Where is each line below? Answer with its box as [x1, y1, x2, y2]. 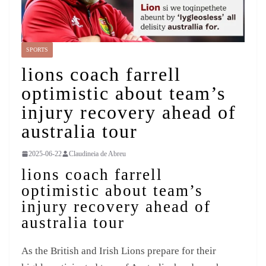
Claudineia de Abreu [69, 150, 126, 159]
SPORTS [26, 46, 48, 53]
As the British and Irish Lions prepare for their [21, 245, 216, 257]
